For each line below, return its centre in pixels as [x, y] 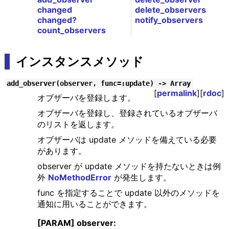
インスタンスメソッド [79, 62]
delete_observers [170, 10]
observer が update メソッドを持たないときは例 [129, 166]
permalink [177, 93]
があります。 [62, 151]
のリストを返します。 [78, 124]
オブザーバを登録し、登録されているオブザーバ [127, 113]
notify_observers [169, 20]
